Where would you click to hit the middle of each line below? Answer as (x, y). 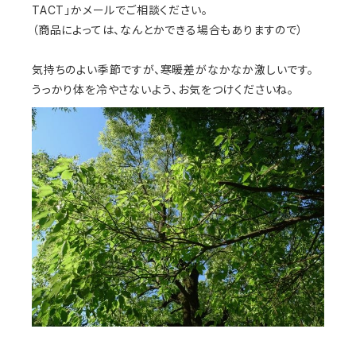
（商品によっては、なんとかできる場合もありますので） (168, 30)
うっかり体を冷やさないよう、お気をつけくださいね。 (163, 89)
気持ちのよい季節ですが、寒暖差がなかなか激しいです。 (173, 70)
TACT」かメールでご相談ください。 (120, 10)
